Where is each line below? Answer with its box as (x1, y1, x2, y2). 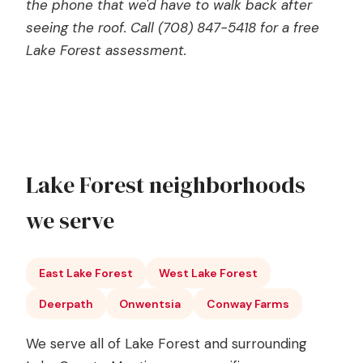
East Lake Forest (39, 266, 133, 280)
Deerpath (39, 297, 93, 311)
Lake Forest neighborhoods (26, 169, 305, 200)
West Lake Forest (159, 266, 258, 280)
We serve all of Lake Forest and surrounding (26, 335, 307, 352)
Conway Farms (207, 297, 289, 311)
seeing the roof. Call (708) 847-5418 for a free (26, 19, 319, 36)
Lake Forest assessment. (26, 41, 186, 59)
